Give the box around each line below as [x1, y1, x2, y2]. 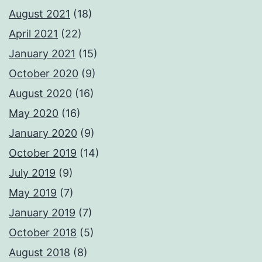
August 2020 [9, 87, 72, 100]
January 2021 [9, 47, 75, 60]
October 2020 [9, 67, 78, 80]
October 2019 [9, 147, 77, 160]
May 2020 [9, 107, 58, 120]
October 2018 [9, 226, 77, 239]
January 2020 [9, 127, 77, 140]
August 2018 [9, 246, 70, 259]
